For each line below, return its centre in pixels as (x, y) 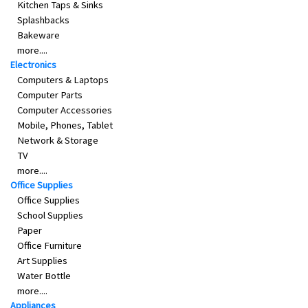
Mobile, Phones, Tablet (65, 125)
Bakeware (38, 35)
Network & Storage (58, 141)
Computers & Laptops (63, 80)
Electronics (33, 65)
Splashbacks (43, 20)
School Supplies (50, 216)
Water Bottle (44, 276)
